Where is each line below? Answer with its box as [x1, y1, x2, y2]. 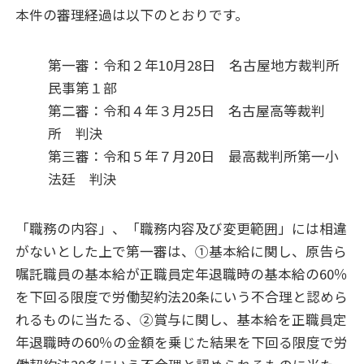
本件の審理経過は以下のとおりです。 [15, 5, 249, 25]
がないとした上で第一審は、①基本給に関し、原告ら [15, 240, 348, 261]
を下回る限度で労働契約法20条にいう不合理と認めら [15, 286, 349, 306]
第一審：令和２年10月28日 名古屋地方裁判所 [48, 54, 340, 75]
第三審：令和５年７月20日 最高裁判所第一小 [48, 145, 340, 166]
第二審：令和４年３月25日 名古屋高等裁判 [48, 100, 326, 120]
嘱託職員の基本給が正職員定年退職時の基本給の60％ [15, 263, 349, 284]
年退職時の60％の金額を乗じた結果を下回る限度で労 [15, 331, 349, 352]
